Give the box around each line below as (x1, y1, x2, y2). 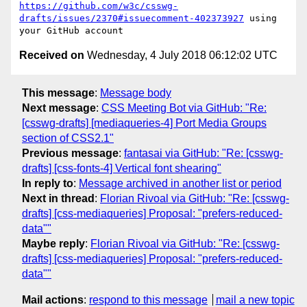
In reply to (22, 177, 73, 189)
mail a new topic (215, 293, 295, 306)
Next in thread (22, 192, 95, 204)
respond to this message (89, 293, 208, 306)
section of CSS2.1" (22, 132, 114, 144)
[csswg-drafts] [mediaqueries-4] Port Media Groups (22, 116, 267, 129)
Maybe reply (22, 237, 85, 249)
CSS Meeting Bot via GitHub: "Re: (101, 101, 267, 114)
